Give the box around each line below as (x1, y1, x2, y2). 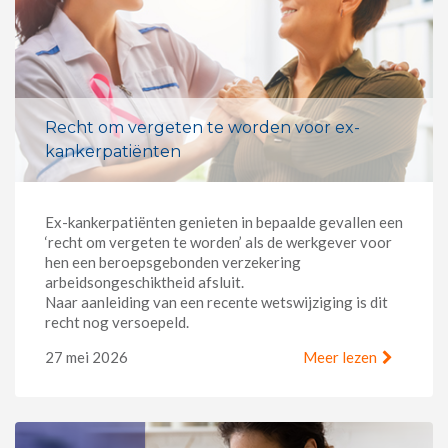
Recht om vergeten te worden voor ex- (45, 117, 360, 137)
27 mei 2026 (45, 347, 128, 366)
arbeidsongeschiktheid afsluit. (45, 272, 244, 291)
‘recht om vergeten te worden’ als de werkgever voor (45, 232, 392, 251)
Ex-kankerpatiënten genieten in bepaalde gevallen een (45, 212, 403, 231)
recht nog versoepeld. (45, 312, 189, 331)
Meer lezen (303, 347, 377, 366)
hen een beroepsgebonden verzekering (45, 252, 301, 271)
